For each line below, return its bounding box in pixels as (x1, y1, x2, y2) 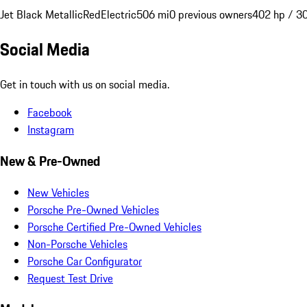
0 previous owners (169, 5, 252, 23)
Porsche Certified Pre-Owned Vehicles (27, 218, 201, 235)
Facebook (27, 104, 72, 121)
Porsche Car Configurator (27, 252, 142, 269)
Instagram (27, 121, 74, 138)
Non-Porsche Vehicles (27, 235, 127, 252)
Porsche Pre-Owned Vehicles (27, 201, 159, 218)
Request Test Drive (27, 269, 113, 286)
